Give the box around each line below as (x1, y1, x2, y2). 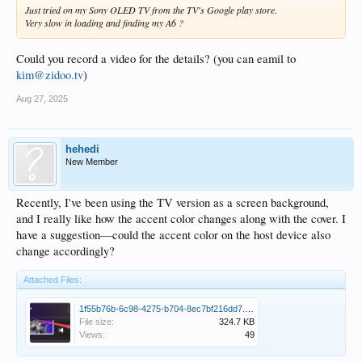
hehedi (65, 142, 99, 155)
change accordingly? (16, 242, 115, 259)
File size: (79, 316, 114, 326)
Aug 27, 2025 (16, 93, 68, 103)
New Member (65, 156, 118, 166)
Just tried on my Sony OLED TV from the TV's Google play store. (25, 2, 277, 16)
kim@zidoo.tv (16, 66, 83, 82)
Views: (79, 329, 105, 339)
